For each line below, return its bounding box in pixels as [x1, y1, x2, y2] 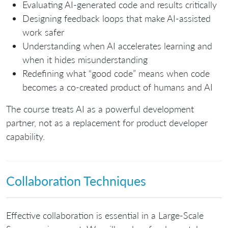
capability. [6, 130, 45, 142]
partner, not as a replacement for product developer [6, 117, 208, 128]
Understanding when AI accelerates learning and [22, 40, 212, 51]
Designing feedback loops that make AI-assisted [22, 12, 211, 24]
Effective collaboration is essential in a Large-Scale [6, 210, 204, 221]
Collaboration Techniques [6, 173, 146, 188]
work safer [22, 26, 64, 38]
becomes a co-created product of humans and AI [22, 81, 213, 93]
